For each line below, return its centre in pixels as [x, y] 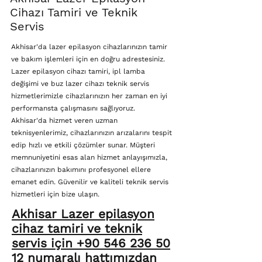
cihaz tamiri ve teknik [77, 228]
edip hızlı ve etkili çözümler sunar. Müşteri [83, 145]
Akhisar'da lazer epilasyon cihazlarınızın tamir [89, 47]
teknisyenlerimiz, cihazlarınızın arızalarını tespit [92, 133]
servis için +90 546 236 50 [91, 243]
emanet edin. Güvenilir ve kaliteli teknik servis [90, 182]
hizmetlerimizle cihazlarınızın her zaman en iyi [89, 96]
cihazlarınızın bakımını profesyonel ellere [81, 170]
